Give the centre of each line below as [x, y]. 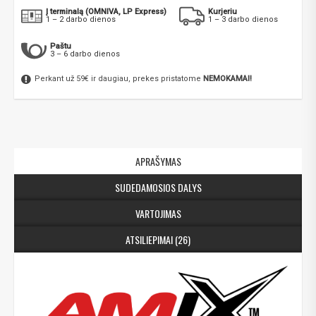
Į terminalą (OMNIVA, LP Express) [106, 12]
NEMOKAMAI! [227, 79]
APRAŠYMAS [158, 162]
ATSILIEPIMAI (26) [158, 240]
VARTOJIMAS [158, 214]
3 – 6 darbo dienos [85, 54]
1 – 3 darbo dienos [243, 20]
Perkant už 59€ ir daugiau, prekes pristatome [118, 79]
